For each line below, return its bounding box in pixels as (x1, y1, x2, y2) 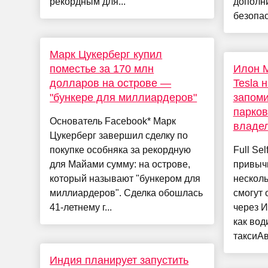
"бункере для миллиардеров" (50, 92, 197, 104)
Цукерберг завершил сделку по (50, 130, 188, 141)
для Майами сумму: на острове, (50, 159, 191, 170)
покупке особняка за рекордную (50, 145, 191, 156)
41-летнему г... (50, 202, 112, 213)
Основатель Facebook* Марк (50, 116, 176, 127)
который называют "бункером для (50, 173, 201, 184)
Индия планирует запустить (50, 254, 189, 267)
